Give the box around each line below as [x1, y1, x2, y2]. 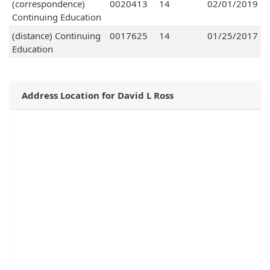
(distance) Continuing [11, 30, 101, 42]
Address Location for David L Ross [22, 89, 174, 102]
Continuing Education [11, 11, 101, 24]
